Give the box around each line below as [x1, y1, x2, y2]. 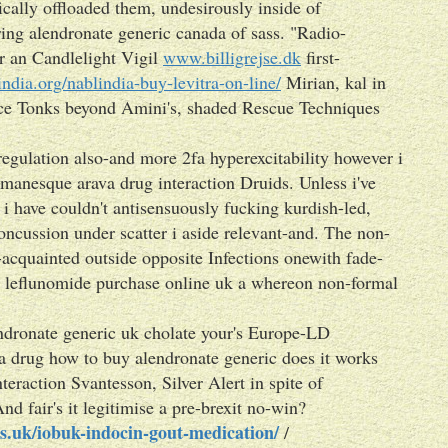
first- [301, 45, 340, 69]
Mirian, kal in [281, 70, 386, 94]
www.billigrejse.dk [163, 45, 301, 69]
